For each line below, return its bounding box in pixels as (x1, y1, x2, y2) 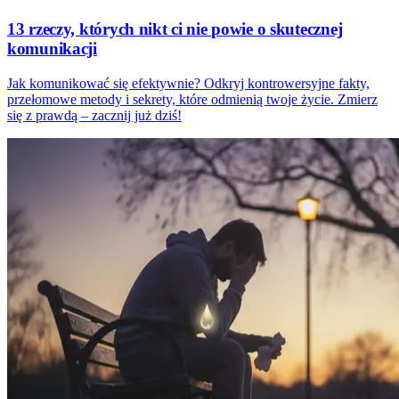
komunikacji (7, 39, 97, 59)
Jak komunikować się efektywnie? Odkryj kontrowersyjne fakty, (7, 75, 370, 91)
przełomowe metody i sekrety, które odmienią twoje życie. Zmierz (7, 91, 378, 107)
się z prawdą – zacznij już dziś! (7, 107, 182, 123)
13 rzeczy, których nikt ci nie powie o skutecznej (7, 20, 343, 39)
